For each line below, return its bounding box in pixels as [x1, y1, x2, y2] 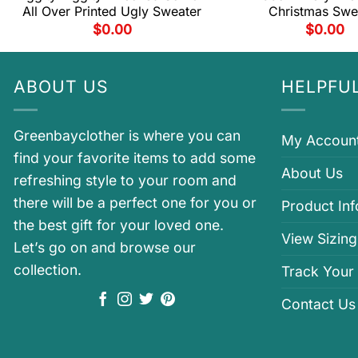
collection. [14, 261, 82, 279]
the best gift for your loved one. [14, 217, 224, 234]
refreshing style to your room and [14, 172, 237, 189]
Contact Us [281, 296, 356, 313]
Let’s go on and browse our [14, 239, 196, 257]
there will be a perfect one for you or [14, 194, 257, 212]
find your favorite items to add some [14, 149, 256, 167]
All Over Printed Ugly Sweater [22, 2, 201, 19]
